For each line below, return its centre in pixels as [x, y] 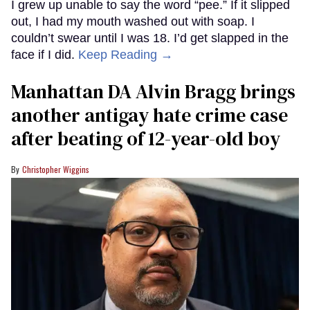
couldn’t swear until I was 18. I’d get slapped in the [150, 38]
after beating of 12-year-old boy [146, 139]
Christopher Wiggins [56, 170]
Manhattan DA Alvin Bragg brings [153, 92]
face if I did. [45, 55]
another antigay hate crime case [149, 115]
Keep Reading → [126, 55]
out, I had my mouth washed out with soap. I [133, 22]
